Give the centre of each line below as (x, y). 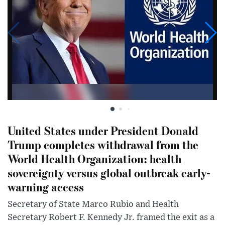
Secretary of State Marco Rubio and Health (93, 204)
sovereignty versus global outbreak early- (109, 172)
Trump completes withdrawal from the (103, 144)
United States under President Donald (103, 130)
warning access (46, 186)
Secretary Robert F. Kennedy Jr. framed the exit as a (111, 217)
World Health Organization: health (94, 158)
